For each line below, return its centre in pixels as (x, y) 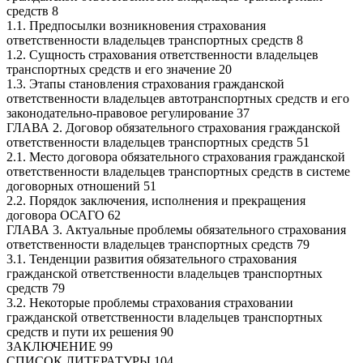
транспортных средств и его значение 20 (119, 69)
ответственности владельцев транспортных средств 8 (155, 40)
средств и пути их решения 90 (90, 331)
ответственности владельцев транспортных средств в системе (178, 171)
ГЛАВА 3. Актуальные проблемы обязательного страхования (176, 229)
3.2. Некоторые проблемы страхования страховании (150, 302)
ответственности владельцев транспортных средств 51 (158, 142)
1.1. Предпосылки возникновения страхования (136, 25)
